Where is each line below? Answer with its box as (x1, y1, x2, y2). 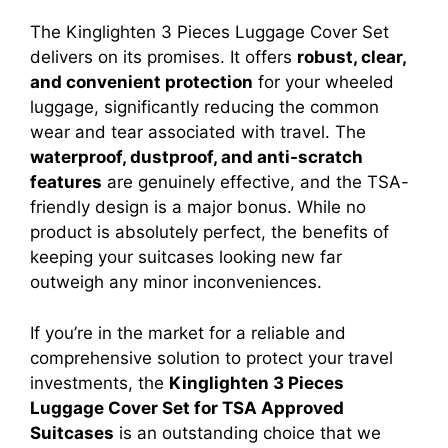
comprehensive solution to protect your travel (30, 347, 393, 368)
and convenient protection (30, 72, 253, 93)
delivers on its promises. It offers (30, 47, 297, 68)
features (30, 172, 102, 193)
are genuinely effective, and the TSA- (102, 172, 409, 193)
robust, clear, (297, 47, 406, 68)
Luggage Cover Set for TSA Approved (30, 397, 344, 418)
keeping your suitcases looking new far (30, 247, 342, 268)
